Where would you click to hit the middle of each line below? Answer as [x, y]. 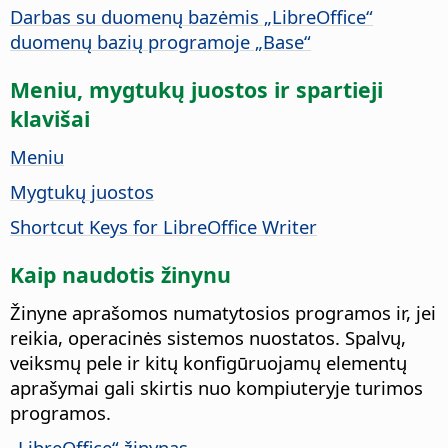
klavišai [50, 118]
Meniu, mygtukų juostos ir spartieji [196, 89]
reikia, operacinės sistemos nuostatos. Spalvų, [208, 337]
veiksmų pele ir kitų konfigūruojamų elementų [208, 362]
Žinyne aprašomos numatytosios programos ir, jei [223, 312]
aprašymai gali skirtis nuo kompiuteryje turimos [216, 387]
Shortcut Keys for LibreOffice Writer [163, 226]
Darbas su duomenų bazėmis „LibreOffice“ [191, 16]
